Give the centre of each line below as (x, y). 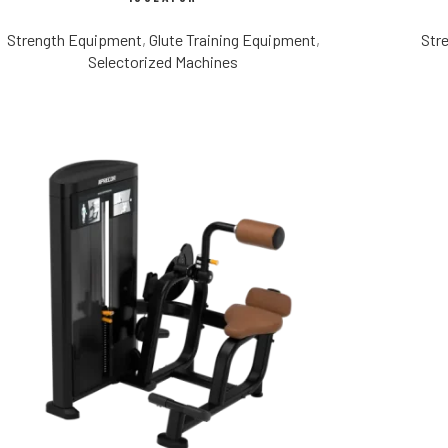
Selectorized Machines (163, 62)
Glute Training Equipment (232, 40)
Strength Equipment (74, 40)
